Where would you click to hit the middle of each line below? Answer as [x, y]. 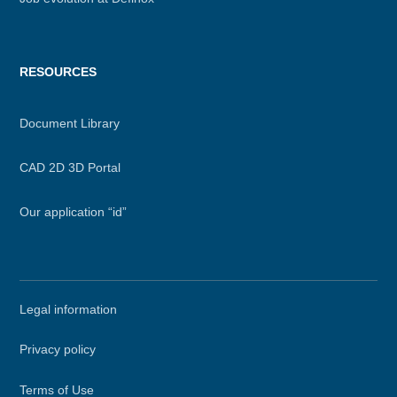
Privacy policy [58, 350]
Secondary [53, 300]
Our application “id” [74, 211]
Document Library [70, 123]
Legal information [69, 309]
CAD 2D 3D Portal [70, 167]
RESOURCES [58, 71]
